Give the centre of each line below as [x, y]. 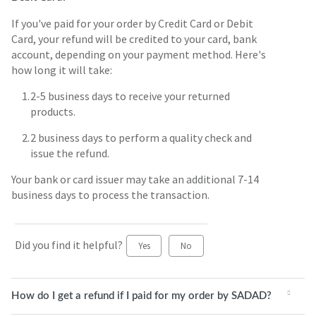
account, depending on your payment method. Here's [139, 54]
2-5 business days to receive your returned [130, 96]
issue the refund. [70, 153]
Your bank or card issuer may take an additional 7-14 [135, 179]
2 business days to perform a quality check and [141, 138]
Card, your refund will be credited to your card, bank [134, 39]
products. [53, 111]
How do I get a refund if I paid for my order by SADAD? [141, 296]
